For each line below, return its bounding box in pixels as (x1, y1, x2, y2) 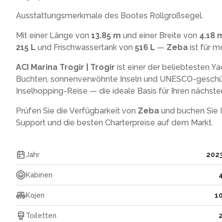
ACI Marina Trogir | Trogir (16, 62, 115, 72)
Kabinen (26, 171, 53, 179)
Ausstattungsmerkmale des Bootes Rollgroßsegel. (16, 11, 203, 20)
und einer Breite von (121, 31, 199, 40)
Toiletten (26, 212, 56, 220)
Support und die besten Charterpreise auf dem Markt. (16, 118, 213, 127)
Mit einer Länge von (16, 31, 91, 40)
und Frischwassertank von (36, 43, 135, 52)
